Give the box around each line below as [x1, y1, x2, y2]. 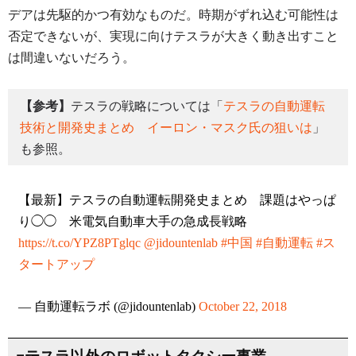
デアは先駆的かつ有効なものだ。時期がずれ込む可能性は [8, 8, 339, 22]
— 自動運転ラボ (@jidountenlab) [17, 300, 199, 314]
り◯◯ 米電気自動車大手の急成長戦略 [17, 215, 247, 229]
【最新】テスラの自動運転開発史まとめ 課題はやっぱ [17, 193, 336, 207]
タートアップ [17, 257, 95, 272]
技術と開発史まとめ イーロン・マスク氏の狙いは [20, 120, 312, 134]
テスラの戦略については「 [71, 99, 223, 113]
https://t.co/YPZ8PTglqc [17, 236, 141, 250]
